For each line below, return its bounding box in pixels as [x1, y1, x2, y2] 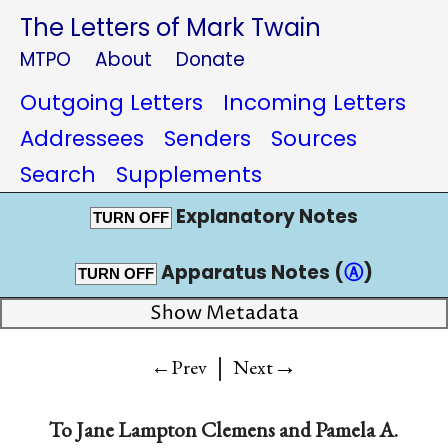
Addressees [20, 124, 144, 153]
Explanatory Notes [172, 203, 358, 230]
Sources [271, 124, 357, 153]
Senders [164, 124, 251, 153]
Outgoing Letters [20, 88, 203, 117]
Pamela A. [315, 415, 399, 443]
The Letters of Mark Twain [20, 11, 321, 44]
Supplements [116, 160, 262, 189]
